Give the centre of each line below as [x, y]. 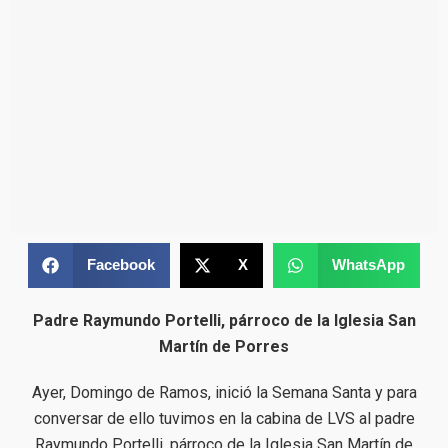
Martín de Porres [224, 346]
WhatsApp [368, 265]
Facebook [120, 265]
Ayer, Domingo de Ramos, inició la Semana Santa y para [224, 392]
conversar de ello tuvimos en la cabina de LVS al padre [224, 418]
